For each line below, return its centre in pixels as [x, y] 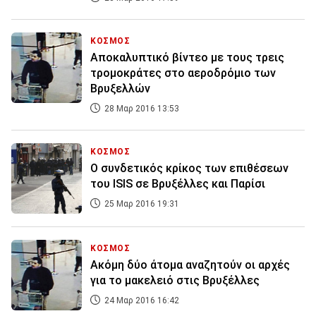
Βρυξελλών [120, 89]
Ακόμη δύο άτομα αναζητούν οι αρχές [190, 265]
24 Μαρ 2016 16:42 [141, 301]
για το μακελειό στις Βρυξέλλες [175, 281]
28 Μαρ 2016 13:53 [141, 109]
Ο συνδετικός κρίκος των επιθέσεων [189, 169]
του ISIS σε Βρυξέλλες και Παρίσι [178, 184]
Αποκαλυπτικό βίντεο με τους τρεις [187, 58]
